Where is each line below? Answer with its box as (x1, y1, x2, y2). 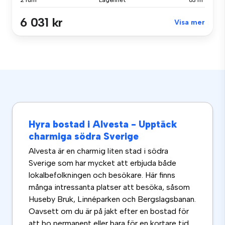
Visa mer (174, 18, 205, 27)
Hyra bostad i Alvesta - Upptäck (29, 119, 177, 131)
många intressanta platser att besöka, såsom (29, 182, 190, 192)
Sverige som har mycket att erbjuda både (29, 158, 176, 168)
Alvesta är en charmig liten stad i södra (29, 146, 168, 156)
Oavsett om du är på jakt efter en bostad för (29, 206, 189, 216)
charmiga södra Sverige (29, 131, 139, 143)
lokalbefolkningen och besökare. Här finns (29, 170, 175, 180)
